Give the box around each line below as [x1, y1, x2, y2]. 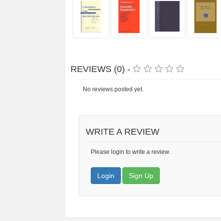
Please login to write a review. [91, 148, 170, 156]
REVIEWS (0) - [71, 64, 133, 74]
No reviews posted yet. [83, 86, 144, 93]
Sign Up [129, 172, 153, 180]
